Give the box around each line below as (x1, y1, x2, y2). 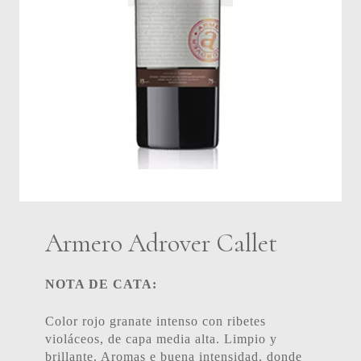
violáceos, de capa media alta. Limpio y (45, 332, 277, 346)
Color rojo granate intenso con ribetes (45, 314, 266, 329)
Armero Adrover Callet (45, 227, 277, 259)
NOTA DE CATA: (45, 277, 157, 292)
